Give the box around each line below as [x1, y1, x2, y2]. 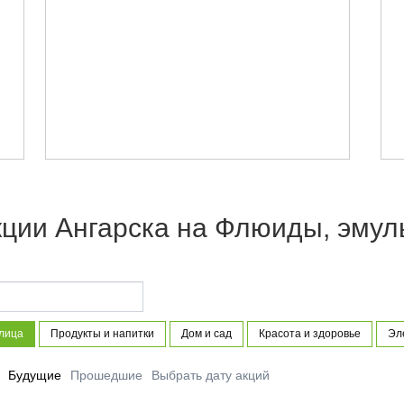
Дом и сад [180, 327, 232, 340]
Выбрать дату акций [151, 368, 270, 382]
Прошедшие [69, 368, 142, 382]
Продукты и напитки [50, 327, 154, 340]
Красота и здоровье [258, 327, 361, 340]
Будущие [7, 368, 61, 382]
